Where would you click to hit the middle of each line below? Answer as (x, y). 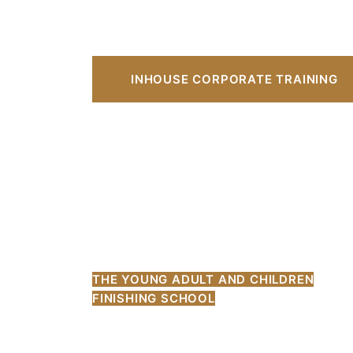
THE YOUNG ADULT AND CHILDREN (203, 279)
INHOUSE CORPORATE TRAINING (234, 79)
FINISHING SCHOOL (154, 298)
